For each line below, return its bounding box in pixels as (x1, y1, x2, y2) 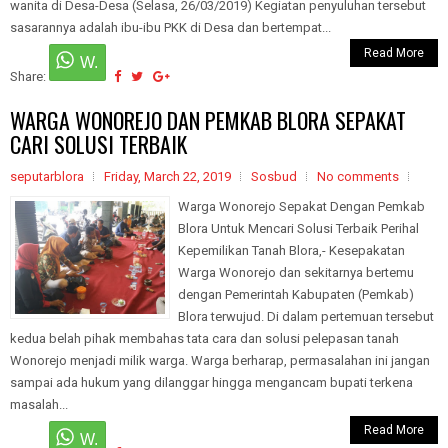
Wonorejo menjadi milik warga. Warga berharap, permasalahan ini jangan (10, 353, 430, 368)
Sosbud (251, 169, 297, 184)
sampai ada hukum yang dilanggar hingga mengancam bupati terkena (10, 375, 413, 390)
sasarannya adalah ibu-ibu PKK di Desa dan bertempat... (10, 20, 331, 35)
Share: (10, 69, 49, 84)
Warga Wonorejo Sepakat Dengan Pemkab (178, 199, 425, 214)
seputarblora (10, 169, 84, 184)
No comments (317, 169, 399, 184)
